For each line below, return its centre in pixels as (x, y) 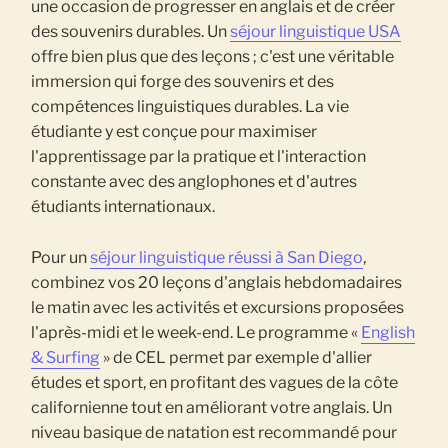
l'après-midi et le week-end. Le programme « (196, 333)
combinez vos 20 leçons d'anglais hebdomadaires (217, 283)
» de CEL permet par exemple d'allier (236, 358)
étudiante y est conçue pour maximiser (174, 131)
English (388, 333)
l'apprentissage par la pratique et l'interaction (199, 156)
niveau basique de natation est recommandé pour (214, 433)
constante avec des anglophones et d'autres (194, 181)
